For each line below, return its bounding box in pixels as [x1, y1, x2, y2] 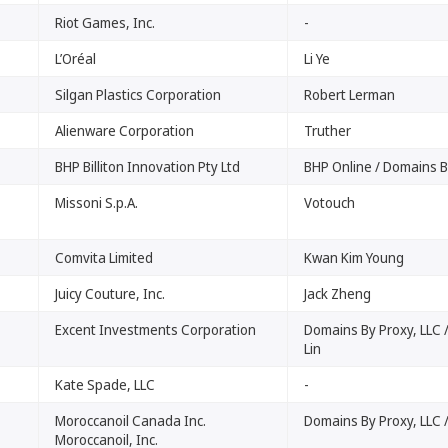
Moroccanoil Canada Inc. [55, 411, 206, 430]
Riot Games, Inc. [55, 13, 155, 32]
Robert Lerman [304, 85, 395, 104]
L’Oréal [55, 49, 96, 68]
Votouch [304, 193, 355, 212]
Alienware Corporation [55, 121, 194, 140]
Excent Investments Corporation [55, 320, 256, 339]
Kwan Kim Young [304, 248, 404, 267]
